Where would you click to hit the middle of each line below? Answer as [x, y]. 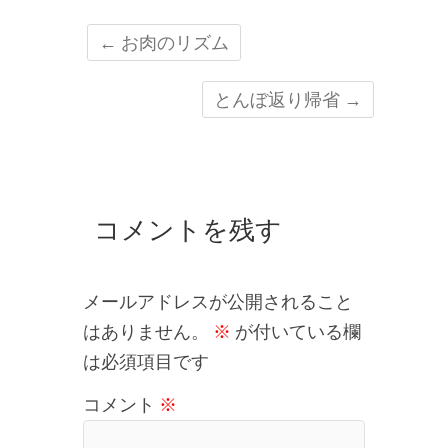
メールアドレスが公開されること [218, 302]
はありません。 [146, 332]
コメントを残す [188, 228]
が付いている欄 [296, 332]
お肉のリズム [172, 42]
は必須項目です [146, 362]
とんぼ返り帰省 [279, 99]
